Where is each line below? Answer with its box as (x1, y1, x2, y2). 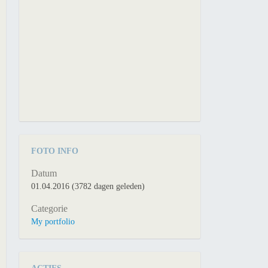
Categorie (31, 203, 68, 214)
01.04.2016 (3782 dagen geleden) (31, 182, 145, 191)
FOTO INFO (31, 147, 79, 156)
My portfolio (31, 217, 75, 226)
